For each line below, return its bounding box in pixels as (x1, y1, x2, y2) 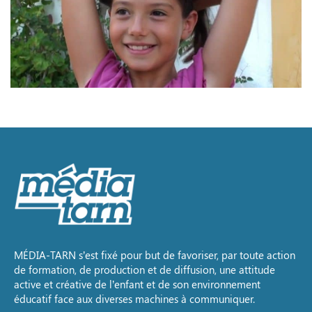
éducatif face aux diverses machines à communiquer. (14, 292, 255, 306)
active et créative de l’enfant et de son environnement (14, 277, 260, 292)
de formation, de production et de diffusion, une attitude (14, 263, 275, 277)
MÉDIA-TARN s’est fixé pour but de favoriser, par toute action (14, 248, 295, 263)
